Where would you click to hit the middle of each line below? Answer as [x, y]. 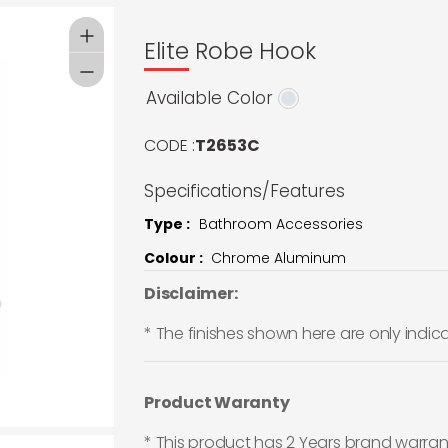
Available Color [209, 98]
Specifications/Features [244, 190]
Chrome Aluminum [278, 257]
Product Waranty [217, 402]
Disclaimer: [191, 293]
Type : [167, 223]
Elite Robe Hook [230, 51]
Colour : [175, 257]
